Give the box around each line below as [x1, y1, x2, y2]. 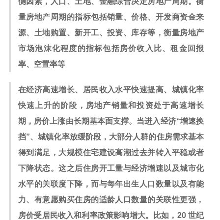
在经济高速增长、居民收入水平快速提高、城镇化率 [18, 85, 204, 94]
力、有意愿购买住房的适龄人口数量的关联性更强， [18, 195, 204, 204]
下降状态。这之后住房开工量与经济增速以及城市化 [18, 164, 204, 172]
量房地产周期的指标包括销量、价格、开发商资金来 [18, 13, 204, 21]
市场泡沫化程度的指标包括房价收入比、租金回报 [18, 44, 204, 53]
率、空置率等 [18, 60, 65, 68]
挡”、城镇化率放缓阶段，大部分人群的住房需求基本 [18, 133, 204, 141]
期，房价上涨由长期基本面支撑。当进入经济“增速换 [18, 117, 204, 125]
